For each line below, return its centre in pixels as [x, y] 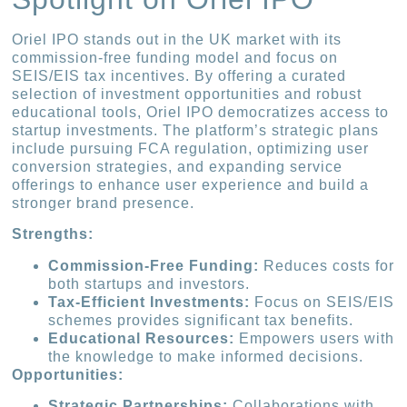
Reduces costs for [327, 265]
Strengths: [53, 234]
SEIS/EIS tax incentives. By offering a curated [179, 75]
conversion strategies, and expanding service [178, 166]
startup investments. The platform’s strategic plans [196, 130]
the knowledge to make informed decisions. [206, 356]
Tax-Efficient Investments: [149, 302]
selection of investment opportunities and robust [187, 94]
